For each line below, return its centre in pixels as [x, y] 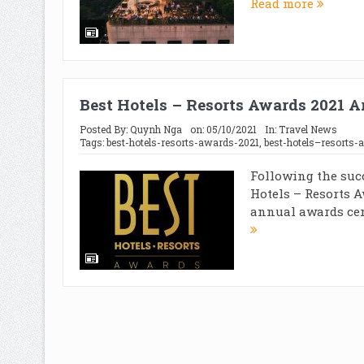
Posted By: [104, 129]
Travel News [308, 129]
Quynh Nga [156, 129]
